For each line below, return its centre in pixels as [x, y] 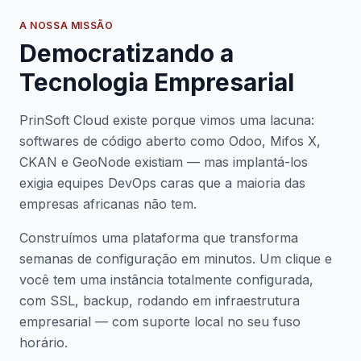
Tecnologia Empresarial [157, 82]
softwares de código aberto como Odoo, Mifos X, [170, 141]
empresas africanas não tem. [108, 204]
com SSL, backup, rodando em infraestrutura [160, 301]
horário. [44, 342]
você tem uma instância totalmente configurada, [166, 280]
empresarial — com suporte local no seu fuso [160, 322]
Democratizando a [127, 53]
